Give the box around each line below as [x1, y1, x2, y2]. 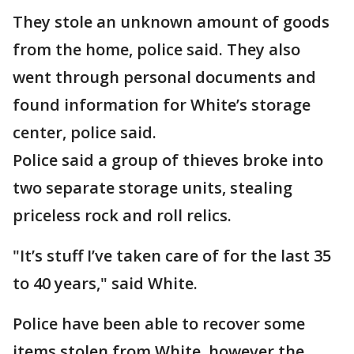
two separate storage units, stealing [13, 177, 292, 198]
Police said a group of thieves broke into [13, 149, 323, 171]
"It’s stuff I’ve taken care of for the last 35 [13, 245, 331, 266]
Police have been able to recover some [13, 313, 305, 334]
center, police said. [13, 122, 156, 143]
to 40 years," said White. [13, 273, 198, 294]
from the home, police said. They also [13, 39, 300, 60]
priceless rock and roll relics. [13, 205, 232, 226]
